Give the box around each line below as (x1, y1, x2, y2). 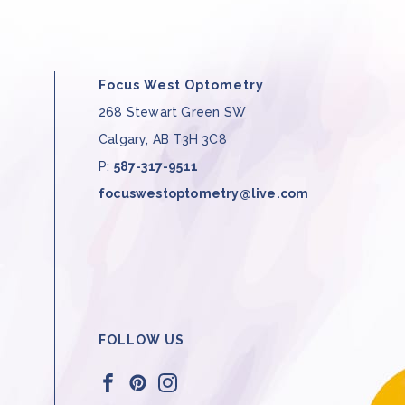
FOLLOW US (99, 333, 184, 348)
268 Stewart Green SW (99, 105, 246, 120)
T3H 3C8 (173, 132, 227, 147)
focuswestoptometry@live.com (99, 186, 309, 202)
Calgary (99, 132, 146, 147)
